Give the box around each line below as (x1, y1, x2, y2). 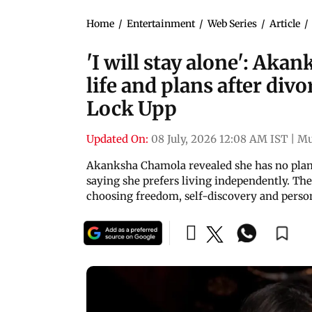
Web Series (208, 17, 257, 30)
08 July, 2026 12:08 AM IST (151, 132, 288, 146)
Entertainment (127, 17, 195, 30)
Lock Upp (86, 95, 177, 121)
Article (270, 17, 300, 30)
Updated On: (86, 132, 148, 146)
